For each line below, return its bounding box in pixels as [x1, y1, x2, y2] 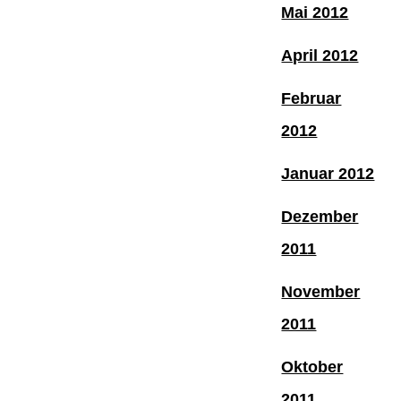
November [281, 282, 361, 301]
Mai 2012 [281, 3, 349, 21]
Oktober [281, 357, 344, 376]
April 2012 [281, 46, 359, 64]
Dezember [281, 207, 359, 226]
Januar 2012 [281, 164, 375, 183]
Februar [281, 89, 342, 107]
